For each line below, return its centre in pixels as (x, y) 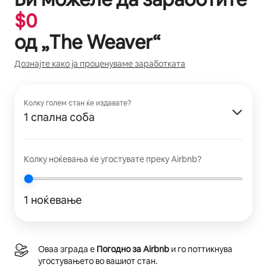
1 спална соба (59, 117)
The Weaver (101, 42)
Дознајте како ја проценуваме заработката (100, 64)
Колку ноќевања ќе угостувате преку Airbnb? (113, 159)
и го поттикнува (201, 249)
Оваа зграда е (67, 249)
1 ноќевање (53, 200)
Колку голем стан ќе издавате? (77, 103)
